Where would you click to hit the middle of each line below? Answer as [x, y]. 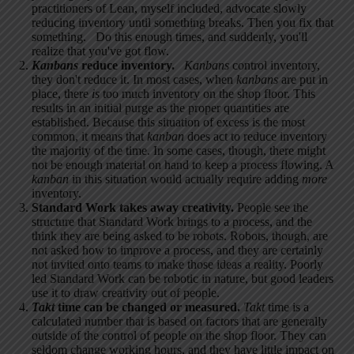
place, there [62, 94]
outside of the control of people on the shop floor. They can [179, 336]
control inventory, [275, 66]
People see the [271, 208]
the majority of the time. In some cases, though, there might [179, 151]
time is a [287, 307]
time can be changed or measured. [147, 307]
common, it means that [89, 137]
